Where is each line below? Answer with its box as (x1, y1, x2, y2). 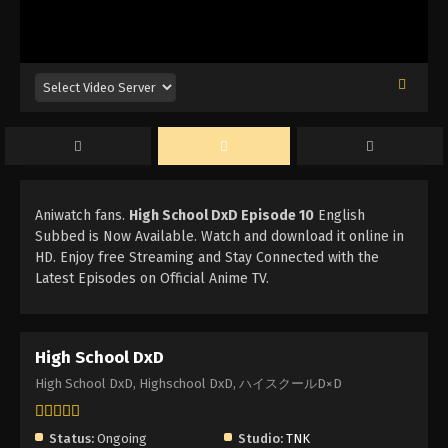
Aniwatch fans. (35, 207, 129, 225)
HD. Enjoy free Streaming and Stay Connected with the (35, 249, 379, 267)
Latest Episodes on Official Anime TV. (35, 270, 269, 288)
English (314, 207, 365, 225)
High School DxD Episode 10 (129, 207, 314, 225)
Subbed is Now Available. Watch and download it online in (35, 228, 404, 246)
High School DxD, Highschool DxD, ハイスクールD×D (35, 376, 342, 392)
